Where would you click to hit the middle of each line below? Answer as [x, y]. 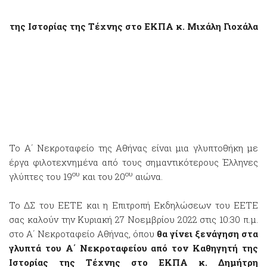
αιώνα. [148, 176]
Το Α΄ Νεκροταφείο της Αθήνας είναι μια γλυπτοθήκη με [133, 148]
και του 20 [103, 176]
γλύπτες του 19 [41, 176]
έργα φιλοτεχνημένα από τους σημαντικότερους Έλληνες [133, 162]
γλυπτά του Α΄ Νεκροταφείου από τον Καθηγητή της [133, 248]
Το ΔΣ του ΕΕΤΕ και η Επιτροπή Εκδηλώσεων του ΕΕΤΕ [133, 205]
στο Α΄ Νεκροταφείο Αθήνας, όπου [83, 234]
